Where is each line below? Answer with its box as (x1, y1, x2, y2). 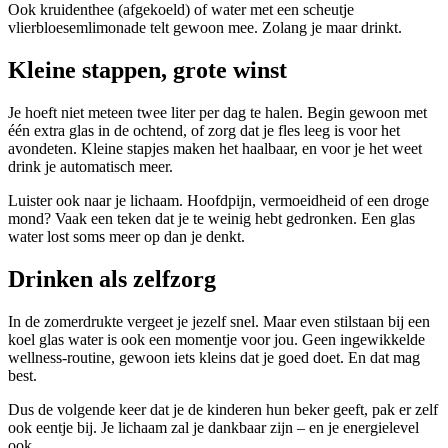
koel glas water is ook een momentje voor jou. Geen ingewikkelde (8, 331, 425, 349)
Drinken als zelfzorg (8, 266, 216, 293)
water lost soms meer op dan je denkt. (8, 228, 245, 246)
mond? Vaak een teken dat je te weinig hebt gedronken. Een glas (8, 210, 415, 228)
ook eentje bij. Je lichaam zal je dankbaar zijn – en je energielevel (8, 419, 419, 437)
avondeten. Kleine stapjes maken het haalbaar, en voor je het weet (8, 140, 422, 158)
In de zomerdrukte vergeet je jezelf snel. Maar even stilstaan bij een (8, 313, 430, 331)
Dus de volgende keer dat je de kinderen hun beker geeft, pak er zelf (8, 401, 438, 419)
